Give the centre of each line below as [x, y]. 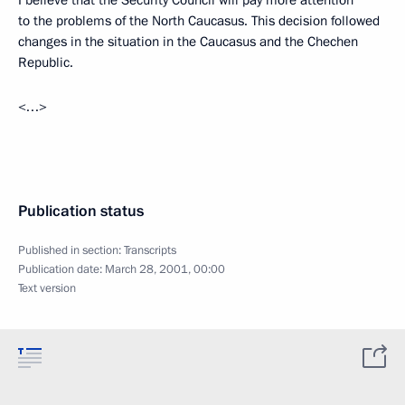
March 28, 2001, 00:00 [165, 269]
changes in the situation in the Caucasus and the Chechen [188, 42]
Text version [47, 288]
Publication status [81, 211]
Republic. [46, 62]
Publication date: [61, 269]
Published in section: [71, 250]
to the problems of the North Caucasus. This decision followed [199, 21]
